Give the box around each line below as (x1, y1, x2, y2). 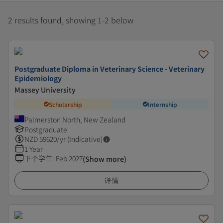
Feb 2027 (56, 153, 83, 163)
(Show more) (83, 154, 126, 164)
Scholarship (49, 100, 82, 109)
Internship (148, 100, 177, 109)
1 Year (24, 144, 43, 154)
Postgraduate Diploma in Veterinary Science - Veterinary (14, 64, 205, 74)
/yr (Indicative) (57, 134, 103, 144)
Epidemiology (14, 73, 62, 83)
